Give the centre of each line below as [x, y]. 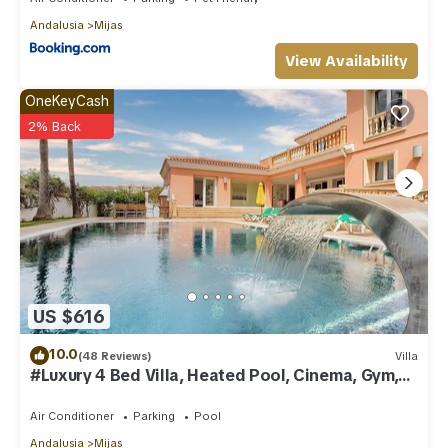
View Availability [346, 60]
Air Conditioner [72, 416]
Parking [154, 416]
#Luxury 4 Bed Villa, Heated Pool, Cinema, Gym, [214, 376]
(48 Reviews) [115, 355]
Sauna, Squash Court [110, 394]
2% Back [54, 127]
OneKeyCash [67, 101]
